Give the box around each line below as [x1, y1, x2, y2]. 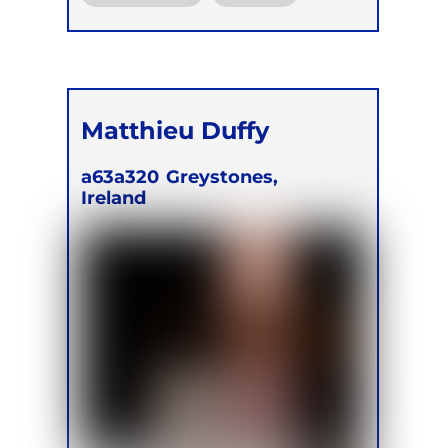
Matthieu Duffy [81, 114, 270, 145]
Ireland [81, 187, 147, 209]
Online [100, 20, 151, 39]
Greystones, [166, 166, 279, 188]
